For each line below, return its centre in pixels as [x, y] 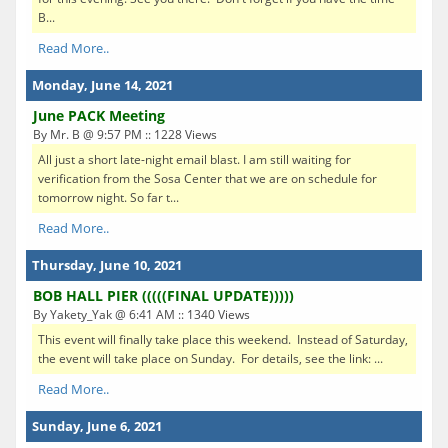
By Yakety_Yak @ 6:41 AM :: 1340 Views [141, 314]
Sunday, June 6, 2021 [97, 425]
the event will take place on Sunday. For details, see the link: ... [210, 358]
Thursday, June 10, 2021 [107, 264]
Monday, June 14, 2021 [102, 84]
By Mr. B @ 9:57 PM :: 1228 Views [125, 134]
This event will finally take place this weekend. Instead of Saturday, [223, 339]
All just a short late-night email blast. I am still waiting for [194, 159]
